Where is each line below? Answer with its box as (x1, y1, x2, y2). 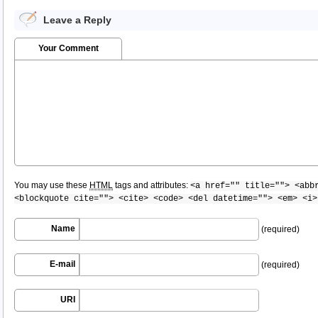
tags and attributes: (113, 180, 190, 190)
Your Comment (38, 43, 99, 53)
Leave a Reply (43, 13, 111, 26)
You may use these (14, 180, 89, 190)
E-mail (50, 258, 75, 269)
